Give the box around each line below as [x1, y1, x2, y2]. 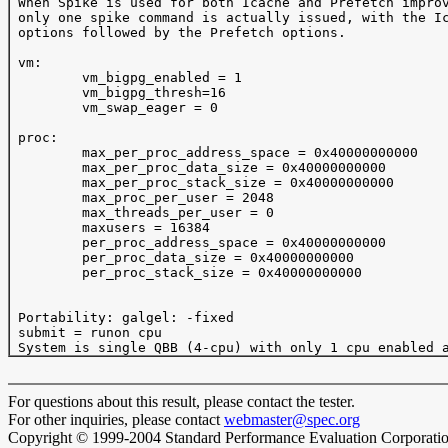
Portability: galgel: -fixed [10, 310, 234, 325]
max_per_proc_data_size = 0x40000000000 [10, 160, 386, 175]
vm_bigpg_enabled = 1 [10, 70, 242, 85]
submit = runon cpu [10, 325, 162, 340]
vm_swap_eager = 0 [10, 100, 218, 115]
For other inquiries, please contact [8, 411, 224, 428]
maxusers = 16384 [10, 220, 210, 235]
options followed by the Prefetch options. [10, 25, 346, 40]
